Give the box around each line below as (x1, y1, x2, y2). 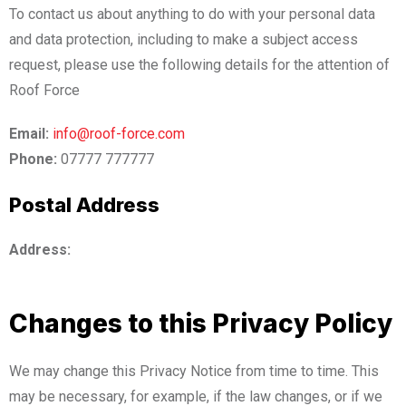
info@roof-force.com (53, 124, 185, 142)
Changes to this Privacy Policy (9, 307, 392, 339)
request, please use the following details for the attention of (9, 55, 390, 73)
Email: (9, 124, 49, 142)
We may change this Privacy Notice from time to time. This (9, 362, 379, 380)
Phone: (9, 150, 57, 168)
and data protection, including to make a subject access (9, 30, 358, 48)
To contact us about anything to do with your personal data (9, 5, 375, 23)
